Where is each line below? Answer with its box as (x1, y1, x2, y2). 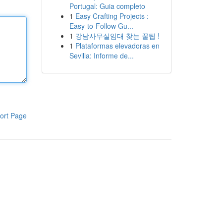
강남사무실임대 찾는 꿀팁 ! (75, 31, 160, 41)
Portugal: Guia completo (69, 1, 145, 11)
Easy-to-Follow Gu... (69, 21, 133, 31)
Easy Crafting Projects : (75, 11, 149, 21)
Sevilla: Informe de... (69, 51, 134, 60)
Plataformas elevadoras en (75, 41, 160, 51)
